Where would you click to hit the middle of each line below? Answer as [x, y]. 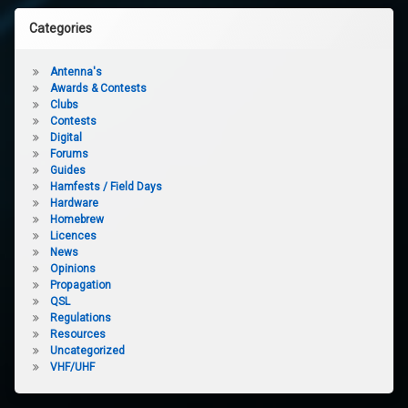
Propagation [80, 285]
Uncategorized [87, 351]
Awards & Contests [98, 88]
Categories [61, 28]
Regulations [80, 318]
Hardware [74, 203]
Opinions [72, 269]
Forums [69, 154]
